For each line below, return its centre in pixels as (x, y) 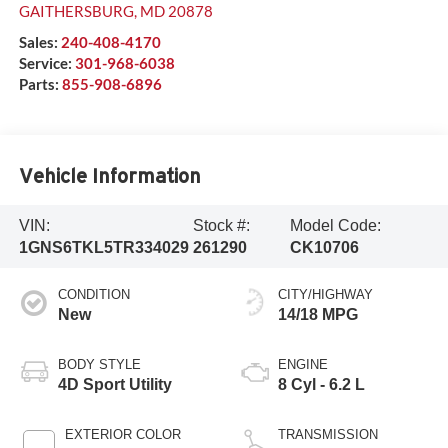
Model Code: (336, 225)
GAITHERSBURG (76, 11)
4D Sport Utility (114, 385)
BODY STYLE (99, 365)
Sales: (39, 42)
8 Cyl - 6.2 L (321, 385)
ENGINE (303, 365)
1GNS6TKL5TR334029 (103, 247)
